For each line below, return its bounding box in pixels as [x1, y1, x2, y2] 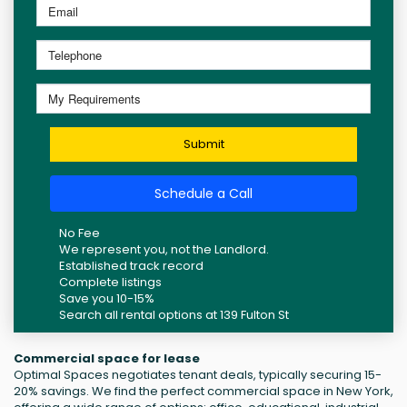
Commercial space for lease [14, 350, 200, 368]
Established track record [59, 257, 203, 275]
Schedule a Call [154, 184, 253, 203]
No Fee [59, 224, 100, 243]
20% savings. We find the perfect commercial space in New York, [14, 382, 393, 401]
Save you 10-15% [59, 290, 154, 308]
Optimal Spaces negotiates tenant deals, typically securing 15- [14, 366, 382, 384]
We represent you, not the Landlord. [59, 241, 269, 259]
